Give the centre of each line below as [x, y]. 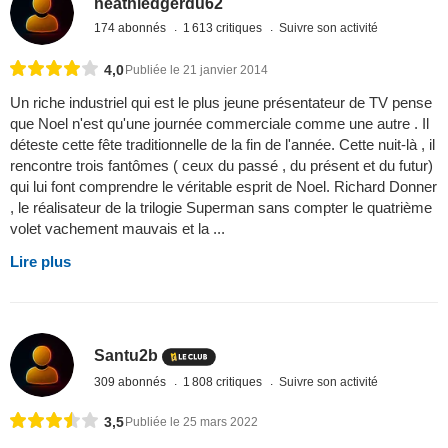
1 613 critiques [224, 28]
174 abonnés [132, 28]
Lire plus [40, 261]
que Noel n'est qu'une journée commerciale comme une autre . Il [219, 123]
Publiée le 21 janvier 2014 [196, 69]
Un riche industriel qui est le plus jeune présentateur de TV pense [221, 102]
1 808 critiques [224, 381]
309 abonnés [132, 381]
